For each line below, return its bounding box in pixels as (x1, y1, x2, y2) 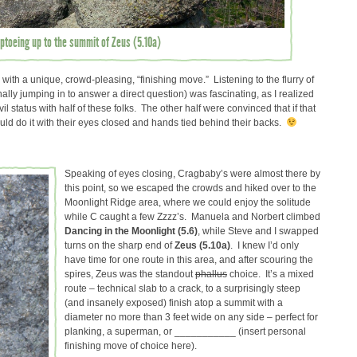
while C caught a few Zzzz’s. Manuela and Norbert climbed (65, 210, 320, 222)
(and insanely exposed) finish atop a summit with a (65, 296, 283, 308)
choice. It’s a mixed (227, 268, 314, 280)
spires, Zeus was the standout (65, 268, 195, 280)
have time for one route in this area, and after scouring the (65, 253, 313, 265)
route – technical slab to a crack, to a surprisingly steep (65, 282, 300, 294)
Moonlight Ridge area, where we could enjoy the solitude (65, 196, 311, 208)
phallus (195, 268, 227, 280)
